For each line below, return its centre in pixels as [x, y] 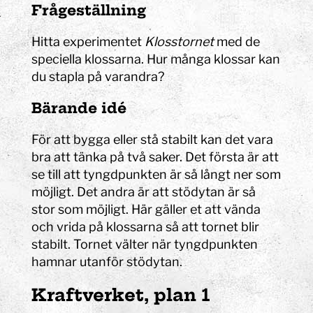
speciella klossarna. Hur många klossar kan [156, 59]
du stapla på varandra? [98, 76]
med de [237, 41]
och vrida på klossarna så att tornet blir [146, 226]
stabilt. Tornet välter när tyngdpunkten [145, 244]
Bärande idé [79, 108]
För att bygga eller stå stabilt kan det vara [153, 139]
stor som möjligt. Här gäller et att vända [146, 209]
